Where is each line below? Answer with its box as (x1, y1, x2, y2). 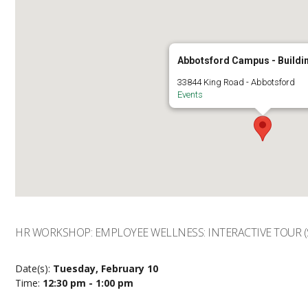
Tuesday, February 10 (53, 262, 159, 275)
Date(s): (15, 262, 54, 275)
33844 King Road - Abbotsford (177, 77, 296, 87)
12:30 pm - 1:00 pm (43, 276, 134, 289)
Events (177, 89, 203, 100)
